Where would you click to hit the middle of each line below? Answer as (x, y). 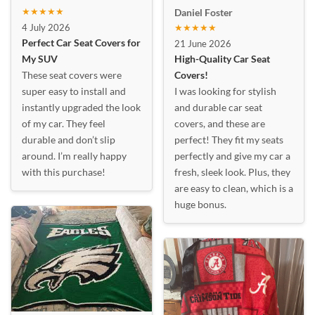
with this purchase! (64, 172)
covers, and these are (219, 124)
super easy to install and (74, 91)
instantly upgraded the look (81, 108)
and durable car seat (218, 108)
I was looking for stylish (225, 91)
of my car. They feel (64, 124)
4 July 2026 (46, 28)
